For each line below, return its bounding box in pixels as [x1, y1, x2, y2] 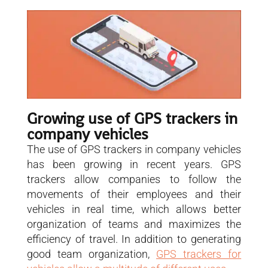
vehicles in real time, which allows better [26, 202, 242, 215]
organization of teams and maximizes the [26, 217, 242, 230]
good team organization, [26, 247, 157, 260]
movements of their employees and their [26, 187, 242, 200]
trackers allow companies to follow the [26, 172, 242, 185]
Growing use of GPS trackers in [26, 108, 237, 129]
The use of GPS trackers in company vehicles [26, 142, 242, 156]
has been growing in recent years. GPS [26, 157, 242, 170]
